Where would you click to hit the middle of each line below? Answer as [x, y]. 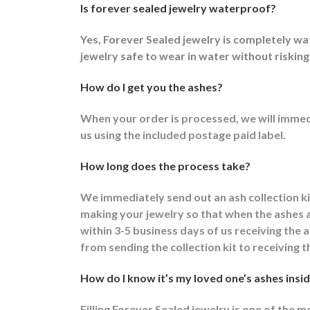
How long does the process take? [165, 165]
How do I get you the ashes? [152, 86]
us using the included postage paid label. [183, 134]
